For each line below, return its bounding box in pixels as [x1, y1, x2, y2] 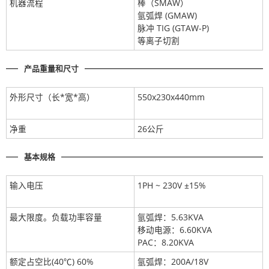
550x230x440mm [138, 91, 205, 103]
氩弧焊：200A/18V [138, 256, 208, 268]
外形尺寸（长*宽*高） [10, 91, 95, 103]
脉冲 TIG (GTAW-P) [138, 22, 209, 34]
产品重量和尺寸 [24, 63, 79, 74]
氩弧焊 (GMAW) [138, 10, 197, 22]
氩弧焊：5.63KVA [138, 211, 204, 223]
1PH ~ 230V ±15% [138, 180, 206, 192]
